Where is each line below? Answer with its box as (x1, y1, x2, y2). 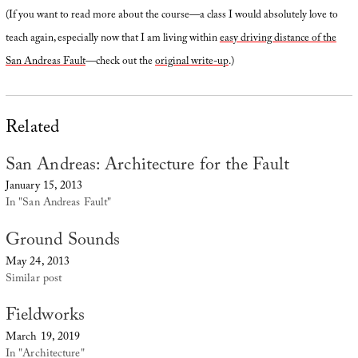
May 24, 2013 (5, 253, 70, 272)
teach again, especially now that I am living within (5, 30, 220, 48)
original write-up (154, 54, 229, 71)
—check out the (85, 54, 155, 71)
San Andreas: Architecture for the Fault (5, 151, 289, 181)
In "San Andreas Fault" (5, 194, 112, 214)
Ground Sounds (5, 227, 121, 257)
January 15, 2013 (5, 177, 83, 197)
